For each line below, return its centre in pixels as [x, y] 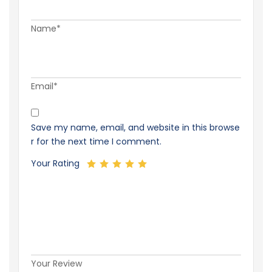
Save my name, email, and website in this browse [135, 128]
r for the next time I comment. [96, 142]
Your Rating [55, 163]
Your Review [56, 263]
